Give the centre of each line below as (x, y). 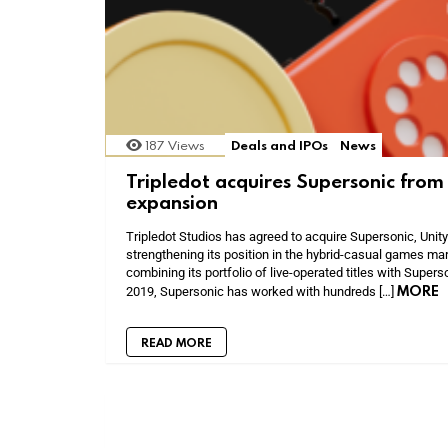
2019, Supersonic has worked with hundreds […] (261, 291)
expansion (172, 201)
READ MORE (176, 341)
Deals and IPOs (279, 145)
